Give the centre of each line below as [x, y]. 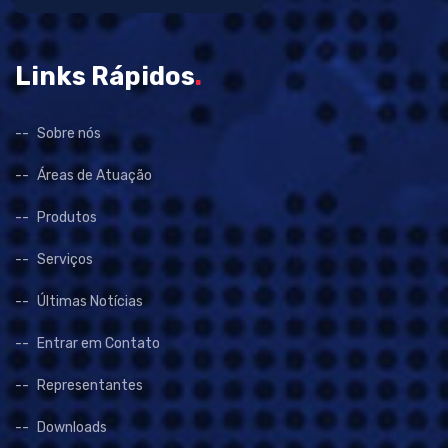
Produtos [67, 217]
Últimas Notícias [90, 301]
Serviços [65, 259]
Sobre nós [69, 133]
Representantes [90, 385]
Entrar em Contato [98, 343]
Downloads [72, 427]
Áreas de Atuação [94, 175]
